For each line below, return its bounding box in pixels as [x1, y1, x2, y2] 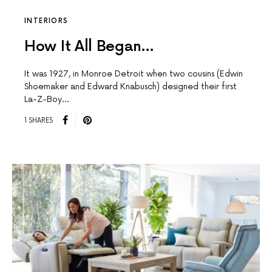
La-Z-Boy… [24, 94, 69, 105]
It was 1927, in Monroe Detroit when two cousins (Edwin [24, 69, 243, 80]
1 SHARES [24, 116, 53, 124]
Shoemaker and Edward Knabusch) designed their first [24, 81, 237, 92]
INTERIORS [24, 17, 69, 25]
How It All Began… [24, 38, 158, 56]
